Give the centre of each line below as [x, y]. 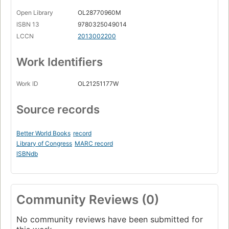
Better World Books [43, 133]
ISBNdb [27, 154]
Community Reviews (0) [88, 200]
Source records [58, 110]
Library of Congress [44, 144]
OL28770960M [99, 13]
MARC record [94, 144]
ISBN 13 [28, 25]
